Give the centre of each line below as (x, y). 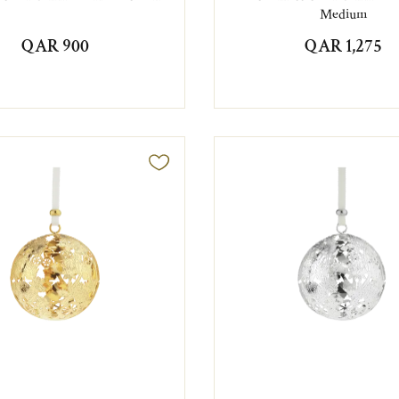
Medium (343, 14)
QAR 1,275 (344, 46)
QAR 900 (56, 46)
